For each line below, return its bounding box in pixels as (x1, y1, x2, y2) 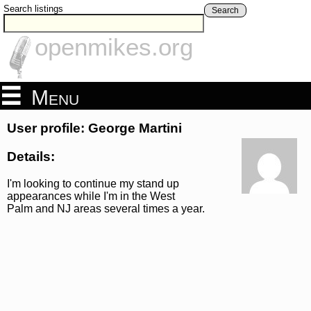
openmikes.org (35, 33, 193, 61)
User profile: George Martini (7, 121, 182, 136)
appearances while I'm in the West (7, 190, 175, 202)
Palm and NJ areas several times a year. (7, 202, 205, 215)
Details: (7, 149, 55, 164)
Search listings (3, 3, 63, 14)
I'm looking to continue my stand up (7, 177, 179, 190)
